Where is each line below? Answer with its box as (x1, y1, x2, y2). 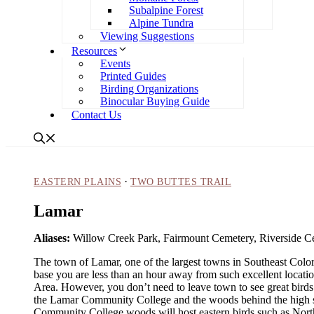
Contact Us (71, 108, 121, 121)
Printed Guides (100, 69, 166, 82)
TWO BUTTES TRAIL (130, 176, 231, 187)
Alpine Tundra (129, 16, 193, 29)
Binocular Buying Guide (100, 95, 210, 107)
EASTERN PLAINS (34, 176, 121, 187)
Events (100, 57, 130, 69)
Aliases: (34, 231, 70, 244)
